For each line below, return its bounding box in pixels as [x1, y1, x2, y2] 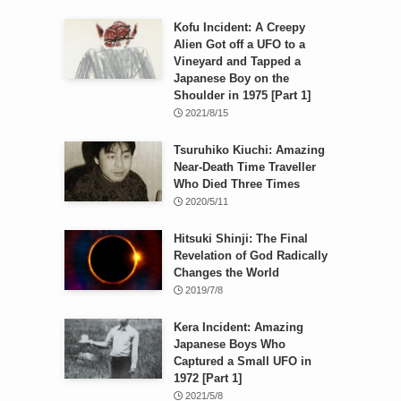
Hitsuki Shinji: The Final [173, 231, 308, 245]
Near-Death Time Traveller [173, 159, 316, 174]
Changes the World [173, 265, 279, 279]
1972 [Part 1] [173, 371, 242, 385]
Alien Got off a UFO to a [173, 37, 305, 51]
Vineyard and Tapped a [173, 54, 301, 68]
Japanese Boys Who [173, 337, 286, 351]
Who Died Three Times [173, 176, 300, 191]
